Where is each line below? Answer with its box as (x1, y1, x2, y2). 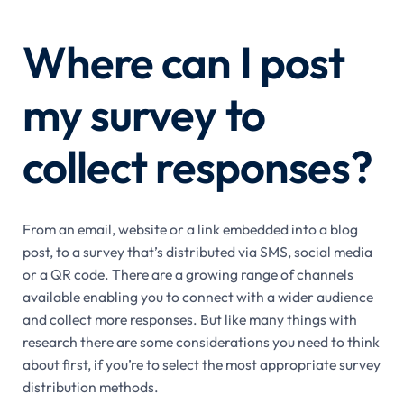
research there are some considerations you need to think (22, 333, 380, 351)
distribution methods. (22, 378, 159, 396)
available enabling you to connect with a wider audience (22, 288, 373, 306)
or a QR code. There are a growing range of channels (22, 265, 353, 283)
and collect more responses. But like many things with (22, 310, 357, 328)
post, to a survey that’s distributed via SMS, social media (22, 243, 372, 261)
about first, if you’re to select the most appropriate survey (22, 355, 381, 373)
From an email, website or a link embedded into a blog (22, 220, 358, 238)
